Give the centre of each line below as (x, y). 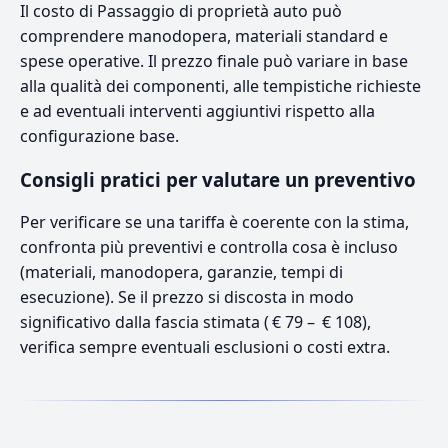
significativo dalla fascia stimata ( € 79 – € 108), (195, 321)
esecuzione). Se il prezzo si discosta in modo (187, 296)
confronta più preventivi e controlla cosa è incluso (209, 246)
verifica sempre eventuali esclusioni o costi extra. (205, 346)
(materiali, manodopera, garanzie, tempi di (181, 271)
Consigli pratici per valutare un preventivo (218, 179)
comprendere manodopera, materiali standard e (204, 35)
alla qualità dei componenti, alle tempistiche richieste (220, 85)
